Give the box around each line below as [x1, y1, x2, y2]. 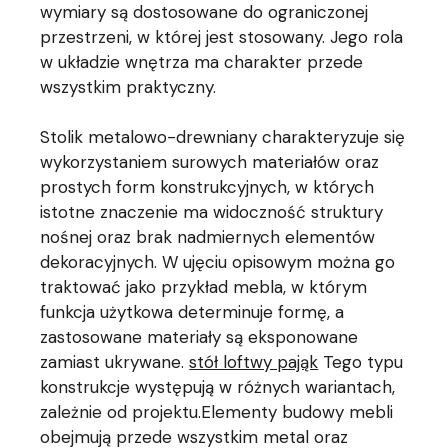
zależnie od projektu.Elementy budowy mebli [40, 401, 394, 424]
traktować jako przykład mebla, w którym [40, 276, 368, 299]
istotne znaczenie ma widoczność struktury [40, 201, 384, 224]
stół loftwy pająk [189, 351, 319, 374]
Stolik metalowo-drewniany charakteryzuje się [40, 126, 406, 149]
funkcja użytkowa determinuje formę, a [40, 301, 345, 324]
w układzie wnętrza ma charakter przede [40, 51, 364, 74]
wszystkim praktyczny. [40, 76, 217, 99]
